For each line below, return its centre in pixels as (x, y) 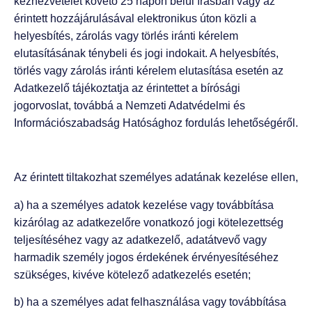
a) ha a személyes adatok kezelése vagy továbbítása (144, 205)
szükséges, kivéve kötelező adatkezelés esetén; (132, 274)
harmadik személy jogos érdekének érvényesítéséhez (146, 257)
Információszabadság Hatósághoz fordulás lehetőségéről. (156, 123)
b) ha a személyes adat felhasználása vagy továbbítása (150, 302)
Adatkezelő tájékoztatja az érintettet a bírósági (127, 88)
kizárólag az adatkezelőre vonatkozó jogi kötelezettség (149, 222)
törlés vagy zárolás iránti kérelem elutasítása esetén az (149, 70)
